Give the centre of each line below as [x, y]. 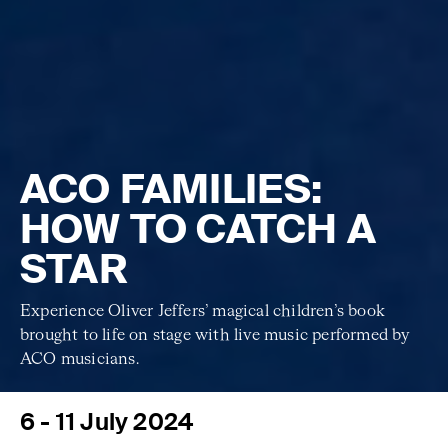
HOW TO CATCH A [198, 229]
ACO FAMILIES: [171, 189]
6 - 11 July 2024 [107, 421]
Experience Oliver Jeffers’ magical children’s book [203, 311]
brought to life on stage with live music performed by [215, 335]
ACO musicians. [79, 359]
